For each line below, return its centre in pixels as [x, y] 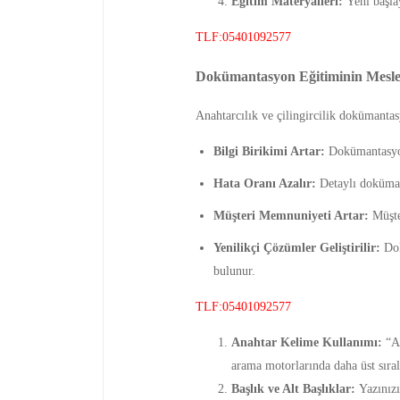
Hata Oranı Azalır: [264, 184]
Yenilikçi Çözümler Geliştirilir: [296, 248]
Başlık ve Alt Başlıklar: [293, 389]
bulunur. [234, 271]
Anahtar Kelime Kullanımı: [306, 343]
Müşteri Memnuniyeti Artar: [291, 216]
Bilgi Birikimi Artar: [269, 152]
